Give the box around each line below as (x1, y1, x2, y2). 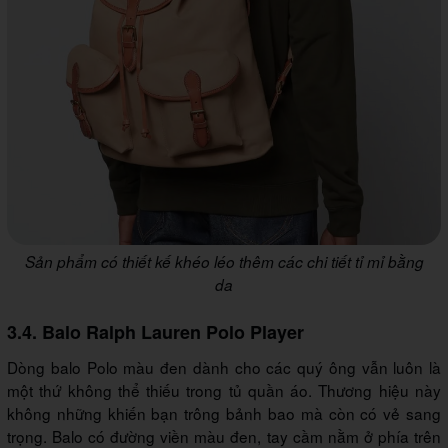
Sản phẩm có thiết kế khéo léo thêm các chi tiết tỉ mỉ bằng (24, 251, 424, 273)
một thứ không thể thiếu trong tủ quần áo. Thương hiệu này (7, 379, 441, 402)
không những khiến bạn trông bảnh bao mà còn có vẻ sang (7, 402, 441, 425)
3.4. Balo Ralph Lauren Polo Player (7, 319, 309, 346)
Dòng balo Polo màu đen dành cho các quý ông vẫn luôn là (7, 356, 441, 379)
